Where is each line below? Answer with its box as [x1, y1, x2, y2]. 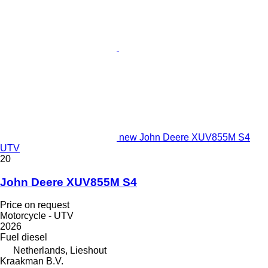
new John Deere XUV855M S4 [119, 132, 250, 142]
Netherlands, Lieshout [13, 245, 106, 256]
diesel [22, 232, 47, 243]
